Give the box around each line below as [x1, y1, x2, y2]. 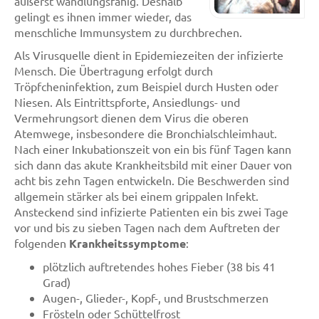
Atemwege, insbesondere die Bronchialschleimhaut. [14, 126, 277, 140]
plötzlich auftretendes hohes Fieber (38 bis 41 [43, 259, 276, 273]
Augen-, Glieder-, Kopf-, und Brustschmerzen [43, 291, 268, 305]
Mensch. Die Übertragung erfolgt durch [14, 63, 213, 78]
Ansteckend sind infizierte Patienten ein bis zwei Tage [14, 204, 288, 219]
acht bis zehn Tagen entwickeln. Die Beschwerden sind [14, 173, 289, 187]
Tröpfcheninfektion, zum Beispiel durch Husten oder [14, 79, 278, 93]
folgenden [14, 236, 69, 250]
